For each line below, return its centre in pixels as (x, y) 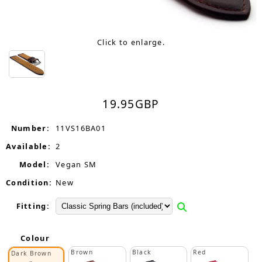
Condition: (29, 182)
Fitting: (33, 206)
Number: (30, 128)
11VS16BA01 (81, 128)
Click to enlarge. (131, 42)
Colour (35, 238)
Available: (28, 146)
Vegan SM (76, 164)
